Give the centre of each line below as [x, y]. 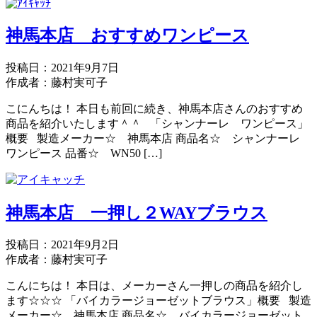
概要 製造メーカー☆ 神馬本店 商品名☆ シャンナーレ [158, 138]
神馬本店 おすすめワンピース [127, 35]
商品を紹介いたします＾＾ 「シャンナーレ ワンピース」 [157, 123]
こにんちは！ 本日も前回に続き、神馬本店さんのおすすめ [154, 108]
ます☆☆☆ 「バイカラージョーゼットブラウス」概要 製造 [158, 301]
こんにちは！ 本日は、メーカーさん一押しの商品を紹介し [154, 286]
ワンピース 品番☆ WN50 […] [84, 153]
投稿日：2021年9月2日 [62, 245]
